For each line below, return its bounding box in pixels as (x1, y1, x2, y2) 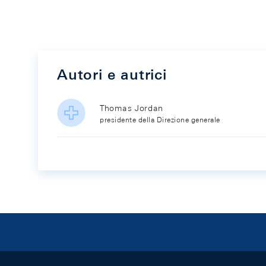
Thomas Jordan (100, 103, 163, 113)
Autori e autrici (57, 66, 167, 83)
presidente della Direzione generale (100, 115, 220, 124)
